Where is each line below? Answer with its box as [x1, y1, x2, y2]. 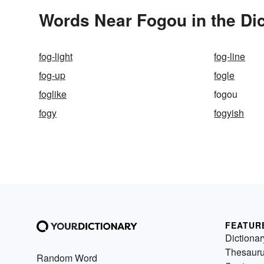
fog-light [39, 49, 72, 64]
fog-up [39, 68, 65, 82]
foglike [39, 87, 67, 101]
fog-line [214, 49, 246, 64]
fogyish [214, 106, 245, 120]
